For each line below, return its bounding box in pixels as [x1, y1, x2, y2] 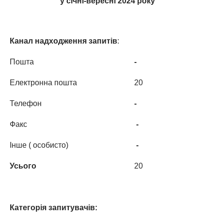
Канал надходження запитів [10, 37, 117, 45]
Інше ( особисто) [10, 141, 68, 149]
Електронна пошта [10, 78, 77, 87]
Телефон [10, 99, 42, 108]
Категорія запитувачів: [10, 203, 97, 212]
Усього [10, 162, 36, 170]
